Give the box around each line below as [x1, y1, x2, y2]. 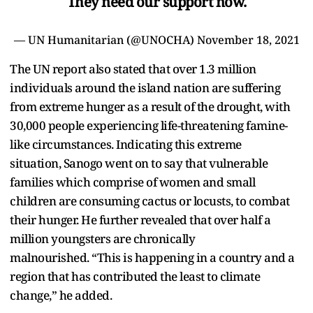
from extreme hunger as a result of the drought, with [10, 98, 290, 115]
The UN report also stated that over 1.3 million [10, 60, 256, 77]
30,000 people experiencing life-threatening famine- [10, 117, 288, 133]
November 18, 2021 [196, 31, 300, 48]
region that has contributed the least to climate [10, 268, 260, 284]
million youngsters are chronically [10, 230, 195, 247]
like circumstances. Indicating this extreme [10, 136, 242, 152]
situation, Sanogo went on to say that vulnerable [10, 154, 268, 171]
